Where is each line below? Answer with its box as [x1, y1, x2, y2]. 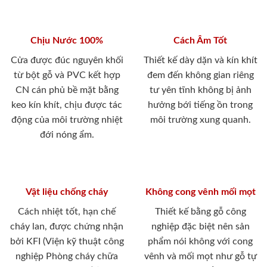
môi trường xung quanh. [150, 114, 251, 125]
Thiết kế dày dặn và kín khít [143, 55, 257, 65]
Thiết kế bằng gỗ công [154, 206, 246, 216]
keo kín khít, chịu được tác [11, 100, 122, 110]
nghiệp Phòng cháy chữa [15, 251, 118, 261]
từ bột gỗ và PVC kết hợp [13, 70, 120, 80]
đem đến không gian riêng [147, 70, 254, 80]
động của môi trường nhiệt [11, 114, 123, 125]
